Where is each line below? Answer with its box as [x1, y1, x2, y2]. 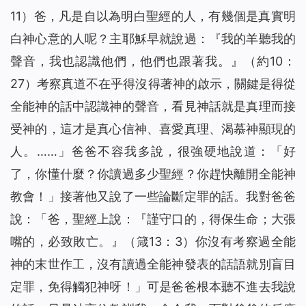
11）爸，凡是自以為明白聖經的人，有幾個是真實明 [10, 9, 296, 24]
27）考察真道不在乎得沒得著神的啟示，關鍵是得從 [10, 76, 296, 92]
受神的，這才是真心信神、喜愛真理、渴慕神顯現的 [10, 122, 296, 137]
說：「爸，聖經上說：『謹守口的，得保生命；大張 [10, 212, 296, 227]
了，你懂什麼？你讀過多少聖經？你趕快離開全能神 [10, 167, 296, 182]
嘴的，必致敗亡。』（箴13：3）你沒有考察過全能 [10, 234, 296, 249]
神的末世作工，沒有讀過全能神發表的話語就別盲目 [10, 257, 296, 272]
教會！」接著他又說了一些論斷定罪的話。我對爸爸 [10, 189, 296, 204]
